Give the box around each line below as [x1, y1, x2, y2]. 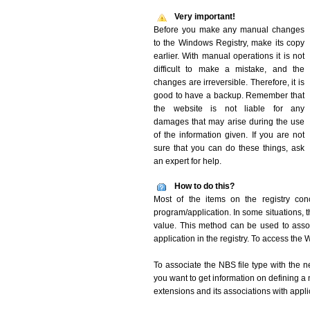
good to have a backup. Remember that [154, 91, 304, 100]
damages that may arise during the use [154, 117, 304, 127]
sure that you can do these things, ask [154, 143, 304, 153]
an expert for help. [154, 156, 221, 166]
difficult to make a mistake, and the [154, 64, 304, 74]
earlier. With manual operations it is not [154, 51, 304, 61]
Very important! [174, 12, 235, 21]
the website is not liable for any [154, 104, 304, 113]
